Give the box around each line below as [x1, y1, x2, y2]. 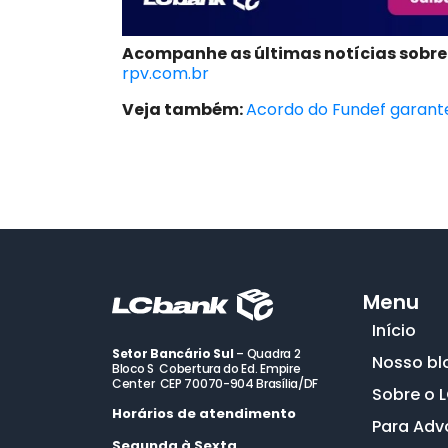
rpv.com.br [122, 61, 209, 85]
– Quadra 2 [233, 345, 301, 363]
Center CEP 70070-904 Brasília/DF [112, 375, 319, 393]
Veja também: [122, 97, 246, 121]
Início [371, 319, 416, 343]
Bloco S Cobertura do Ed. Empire [112, 360, 301, 378]
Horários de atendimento [112, 404, 296, 424]
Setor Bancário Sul [112, 345, 234, 363]
